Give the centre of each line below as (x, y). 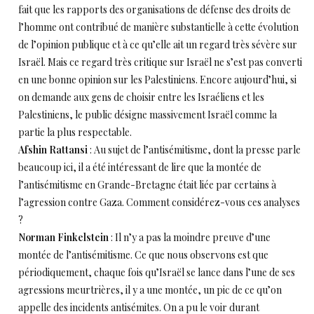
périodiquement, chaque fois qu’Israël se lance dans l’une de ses (157, 272)
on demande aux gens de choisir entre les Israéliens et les (141, 97)
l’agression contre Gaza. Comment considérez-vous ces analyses (159, 202)
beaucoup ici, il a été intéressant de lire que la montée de (140, 167)
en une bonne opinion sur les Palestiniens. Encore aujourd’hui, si (157, 80)
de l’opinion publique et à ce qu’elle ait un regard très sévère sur (158, 45)
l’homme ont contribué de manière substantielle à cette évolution (158, 27)
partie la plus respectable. (75, 132)
